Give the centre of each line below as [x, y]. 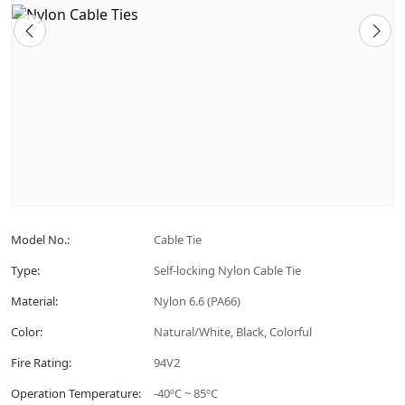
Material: [34, 301]
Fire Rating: [41, 363]
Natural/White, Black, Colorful [233, 332]
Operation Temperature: [76, 393]
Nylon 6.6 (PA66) [197, 301]
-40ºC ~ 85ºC [186, 393]
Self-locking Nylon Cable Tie [227, 270]
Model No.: [40, 240]
